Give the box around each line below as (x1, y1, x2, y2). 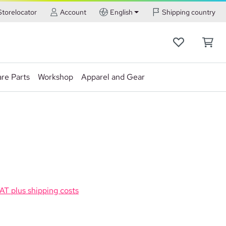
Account (60, 8, 87, 17)
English (109, 8, 133, 17)
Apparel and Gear (81, 72, 145, 82)
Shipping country (162, 8, 215, 17)
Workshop (38, 72, 73, 82)
